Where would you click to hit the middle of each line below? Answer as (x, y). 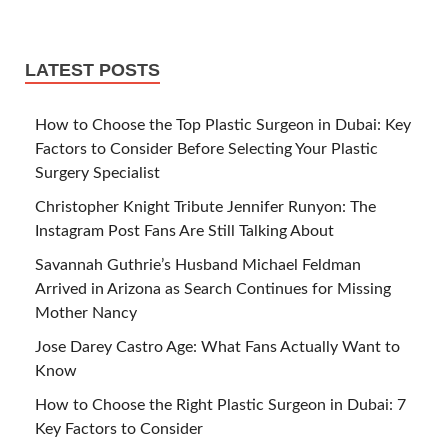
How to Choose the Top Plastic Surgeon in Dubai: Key (223, 124)
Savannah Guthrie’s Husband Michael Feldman (198, 264)
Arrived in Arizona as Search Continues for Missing (213, 288)
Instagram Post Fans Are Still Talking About (184, 230)
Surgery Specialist (97, 172)
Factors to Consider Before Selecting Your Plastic (206, 148)
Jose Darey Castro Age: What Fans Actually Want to (217, 346)
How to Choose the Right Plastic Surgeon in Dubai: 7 (220, 404)
